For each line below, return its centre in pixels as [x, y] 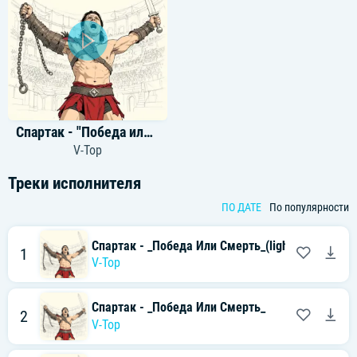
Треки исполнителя [75, 184]
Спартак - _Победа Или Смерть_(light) [194, 245]
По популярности [309, 208]
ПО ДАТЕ [241, 208]
